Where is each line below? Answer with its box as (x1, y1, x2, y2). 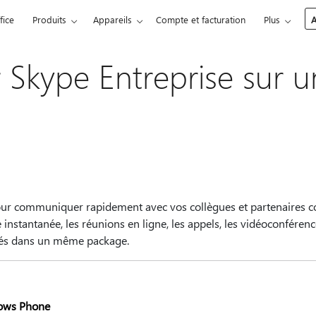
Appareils (93, 13, 133, 25)
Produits (32, 13, 67, 25)
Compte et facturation (156, 13, 246, 25)
